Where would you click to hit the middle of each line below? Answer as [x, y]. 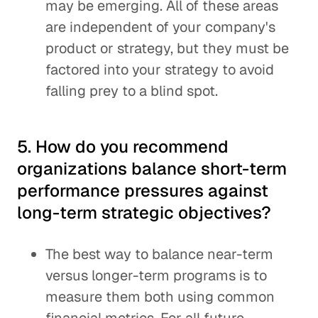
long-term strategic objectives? [144, 213]
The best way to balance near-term [159, 254]
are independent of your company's [160, 27]
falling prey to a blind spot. [132, 91]
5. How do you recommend [123, 147]
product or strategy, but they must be [167, 48]
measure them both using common [160, 297]
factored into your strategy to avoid [160, 70]
